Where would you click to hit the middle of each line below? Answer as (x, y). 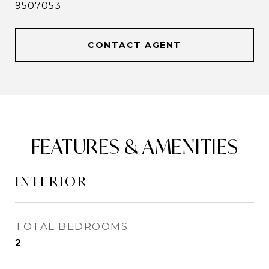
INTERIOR (51, 181)
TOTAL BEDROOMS (71, 226)
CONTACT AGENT (134, 45)
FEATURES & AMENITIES (134, 147)
